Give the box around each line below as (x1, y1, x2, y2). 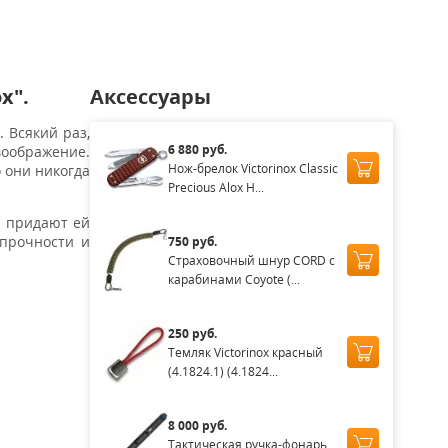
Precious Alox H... (167, 178, 264, 196)
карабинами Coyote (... (167, 270, 300, 288)
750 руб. (167, 232, 217, 250)
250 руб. (167, 324, 217, 342)
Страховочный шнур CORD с (167, 251, 335, 269)
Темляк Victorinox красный (167, 343, 323, 361)
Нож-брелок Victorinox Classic (167, 159, 338, 177)
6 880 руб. (167, 140, 227, 158)
